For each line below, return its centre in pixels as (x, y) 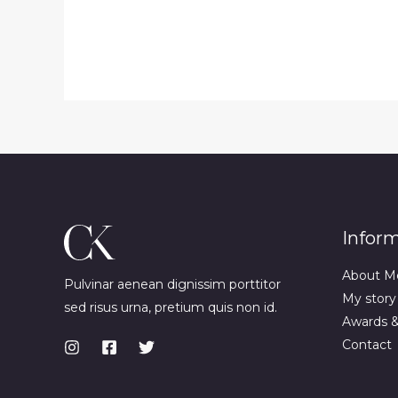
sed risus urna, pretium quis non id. (171, 308)
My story (369, 299)
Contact (366, 345)
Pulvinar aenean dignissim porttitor (172, 285)
